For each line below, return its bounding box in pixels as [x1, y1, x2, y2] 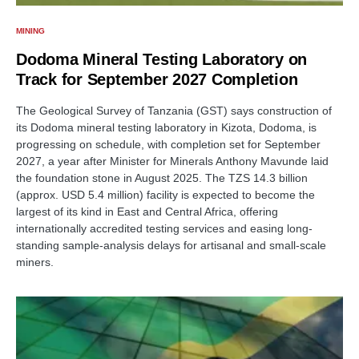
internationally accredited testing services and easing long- [16, 222, 313, 236]
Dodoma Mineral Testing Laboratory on [16, 50, 307, 69]
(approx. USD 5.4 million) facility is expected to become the [16, 188, 315, 202]
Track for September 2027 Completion [16, 71, 298, 89]
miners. [16, 256, 54, 269]
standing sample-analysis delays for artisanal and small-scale [16, 239, 326, 252]
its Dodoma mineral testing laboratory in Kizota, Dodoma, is [16, 121, 317, 135]
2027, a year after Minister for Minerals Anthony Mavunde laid [16, 155, 329, 168]
